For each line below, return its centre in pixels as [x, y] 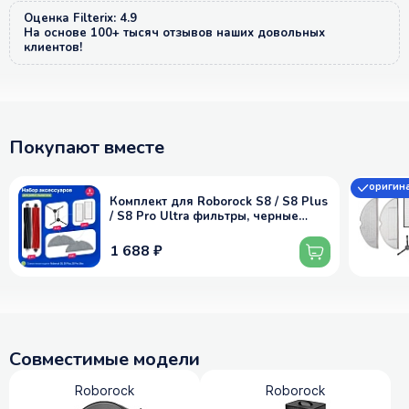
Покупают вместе [87, 147]
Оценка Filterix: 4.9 [80, 18]
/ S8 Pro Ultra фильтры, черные [204, 216]
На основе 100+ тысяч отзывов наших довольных [174, 32]
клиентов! [53, 47]
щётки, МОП [146, 231]
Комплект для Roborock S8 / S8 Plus [219, 201]
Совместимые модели [105, 359]
